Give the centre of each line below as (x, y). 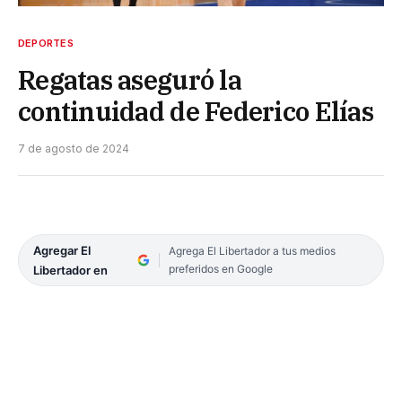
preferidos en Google (220, 269)
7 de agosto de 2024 (74, 149)
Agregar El (62, 251)
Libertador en (70, 271)
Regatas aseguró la (130, 80)
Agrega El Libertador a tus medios (252, 251)
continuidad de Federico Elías (196, 112)
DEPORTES (46, 44)
